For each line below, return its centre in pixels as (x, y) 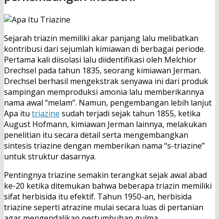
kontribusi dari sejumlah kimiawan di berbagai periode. (105, 49)
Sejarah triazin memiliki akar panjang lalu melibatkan (101, 38)
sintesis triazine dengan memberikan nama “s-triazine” (104, 146)
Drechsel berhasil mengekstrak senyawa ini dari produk (106, 81)
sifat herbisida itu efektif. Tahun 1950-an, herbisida (98, 197)
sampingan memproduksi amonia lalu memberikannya (104, 92)
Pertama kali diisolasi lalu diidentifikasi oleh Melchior (100, 60)
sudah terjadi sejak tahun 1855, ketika (130, 114)
